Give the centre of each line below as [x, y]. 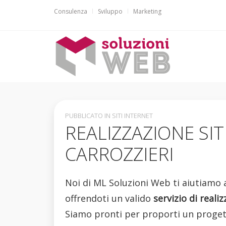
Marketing [147, 11]
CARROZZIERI [119, 154]
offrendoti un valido [109, 198]
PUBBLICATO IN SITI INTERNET [109, 115]
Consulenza [71, 11]
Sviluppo [110, 11]
